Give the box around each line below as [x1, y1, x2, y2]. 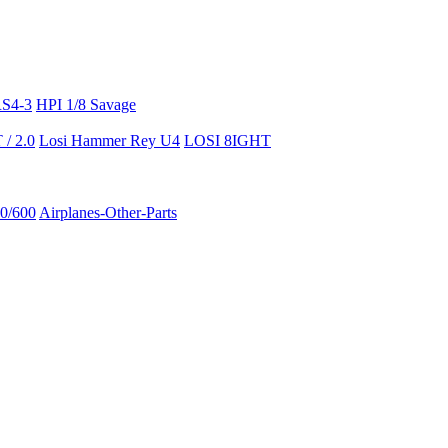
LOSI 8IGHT [184, 131, 271, 149]
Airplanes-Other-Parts [39, 203, 177, 221]
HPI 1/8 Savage [36, 95, 136, 113]
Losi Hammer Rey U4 [39, 131, 180, 149]
